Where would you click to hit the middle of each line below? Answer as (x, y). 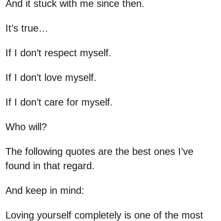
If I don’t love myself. (51, 78)
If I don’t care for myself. (59, 102)
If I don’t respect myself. (59, 53)
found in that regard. (50, 166)
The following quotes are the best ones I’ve (100, 152)
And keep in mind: (45, 191)
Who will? (26, 127)
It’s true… (27, 28)
